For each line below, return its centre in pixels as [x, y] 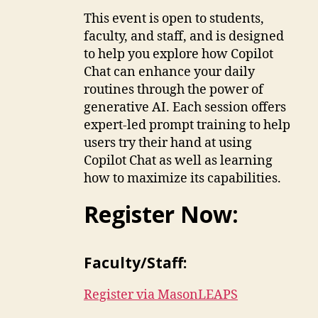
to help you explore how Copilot [178, 55]
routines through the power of [173, 90]
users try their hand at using [168, 143]
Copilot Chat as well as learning [178, 161]
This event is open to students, [174, 19]
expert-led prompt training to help [187, 126]
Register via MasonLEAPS [160, 295]
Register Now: [161, 214]
